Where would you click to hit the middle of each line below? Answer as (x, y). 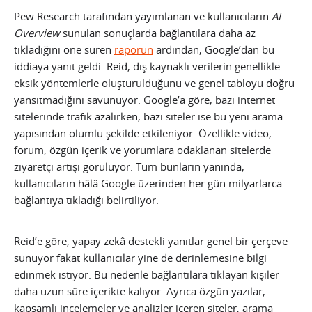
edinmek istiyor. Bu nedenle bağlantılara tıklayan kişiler (147, 275)
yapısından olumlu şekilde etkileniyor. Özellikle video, (143, 133)
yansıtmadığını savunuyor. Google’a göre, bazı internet (145, 100)
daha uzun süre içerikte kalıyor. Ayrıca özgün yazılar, (140, 291)
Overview (37, 33)
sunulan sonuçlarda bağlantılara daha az (158, 33)
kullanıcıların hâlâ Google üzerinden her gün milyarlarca (148, 184)
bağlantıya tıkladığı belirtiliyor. (86, 200)
